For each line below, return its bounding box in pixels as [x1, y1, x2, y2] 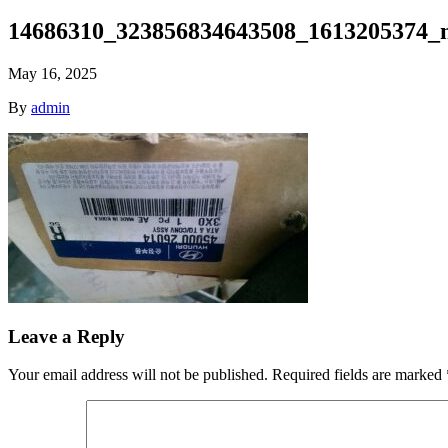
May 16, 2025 [8, 64, 97, 82]
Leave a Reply [8, 325, 125, 347]
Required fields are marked [272, 366, 446, 384]
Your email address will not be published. [8, 366, 268, 384]
